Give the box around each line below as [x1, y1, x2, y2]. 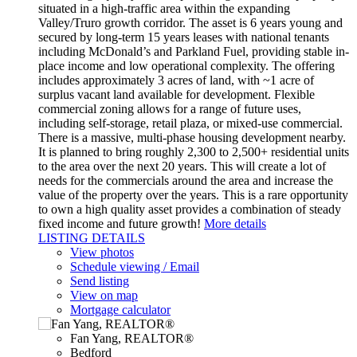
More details [204, 216, 266, 230]
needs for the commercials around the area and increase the [38, 173, 333, 187]
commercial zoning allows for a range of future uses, [38, 101, 301, 116]
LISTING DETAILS [38, 230, 145, 245]
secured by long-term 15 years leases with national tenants [38, 29, 329, 44]
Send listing [70, 273, 129, 288]
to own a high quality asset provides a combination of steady [38, 202, 341, 216]
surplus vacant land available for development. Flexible [38, 87, 315, 101]
